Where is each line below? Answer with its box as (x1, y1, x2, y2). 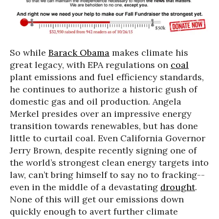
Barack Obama (48, 47, 109, 59)
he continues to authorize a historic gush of (10, 84, 197, 95)
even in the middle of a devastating (10, 181, 160, 193)
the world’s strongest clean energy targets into (10, 157, 209, 169)
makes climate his (109, 47, 188, 59)
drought (160, 181, 195, 193)
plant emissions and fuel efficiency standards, (10, 71, 204, 83)
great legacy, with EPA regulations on (10, 59, 171, 71)
